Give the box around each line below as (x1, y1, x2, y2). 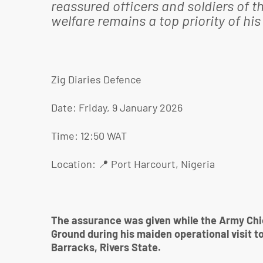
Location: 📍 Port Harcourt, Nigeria (51, 157, 215, 170)
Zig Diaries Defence (51, 73, 141, 86)
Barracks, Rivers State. (51, 241, 161, 254)
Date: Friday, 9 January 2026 (51, 101, 183, 114)
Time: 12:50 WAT (51, 129, 127, 142)
